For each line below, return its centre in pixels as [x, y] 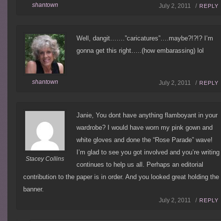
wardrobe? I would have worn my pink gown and [145, 127]
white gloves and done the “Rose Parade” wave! [145, 140]
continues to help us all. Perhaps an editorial [140, 164]
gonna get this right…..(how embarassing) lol [140, 50]
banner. [34, 189]
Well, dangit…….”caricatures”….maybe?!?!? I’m [145, 38]
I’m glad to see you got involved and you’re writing [148, 152]
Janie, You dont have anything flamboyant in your [147, 115]
